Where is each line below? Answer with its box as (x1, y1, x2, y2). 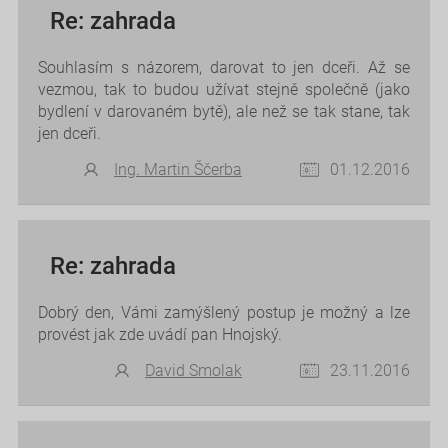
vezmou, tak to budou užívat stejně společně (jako (37, 79, 411, 99)
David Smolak (145, 360, 243, 380)
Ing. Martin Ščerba (114, 159, 243, 179)
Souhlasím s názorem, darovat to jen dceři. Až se (37, 57, 411, 77)
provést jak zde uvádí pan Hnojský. (37, 324, 282, 344)
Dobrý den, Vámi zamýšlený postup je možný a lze (37, 302, 411, 322)
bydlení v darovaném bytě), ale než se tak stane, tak (37, 101, 411, 121)
